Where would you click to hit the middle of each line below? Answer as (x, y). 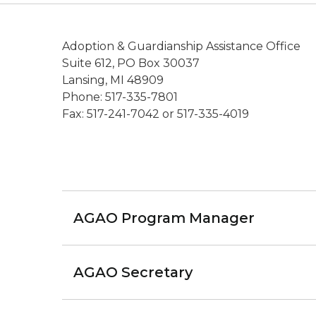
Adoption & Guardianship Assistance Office (181, 46)
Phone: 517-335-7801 (120, 97)
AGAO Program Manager (164, 218)
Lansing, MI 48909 (113, 80)
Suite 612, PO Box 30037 (131, 63)
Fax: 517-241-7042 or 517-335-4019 (156, 114)
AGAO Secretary (133, 272)
